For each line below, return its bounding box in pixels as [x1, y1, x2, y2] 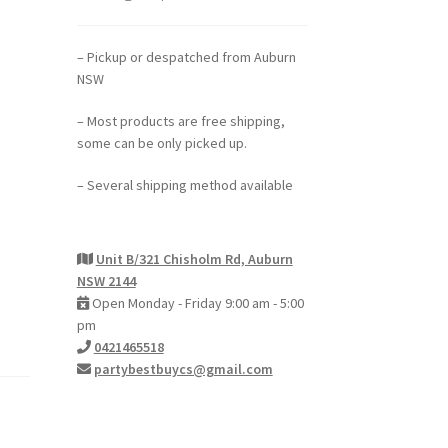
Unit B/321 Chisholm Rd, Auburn [95, 249, 293, 268]
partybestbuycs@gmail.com [93, 359, 273, 378]
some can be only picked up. [76, 134, 247, 153]
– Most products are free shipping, [76, 112, 285, 131]
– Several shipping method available [76, 175, 293, 194]
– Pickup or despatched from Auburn [76, 48, 296, 67]
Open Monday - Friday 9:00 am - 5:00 [88, 293, 304, 312]
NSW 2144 [76, 271, 136, 290]
